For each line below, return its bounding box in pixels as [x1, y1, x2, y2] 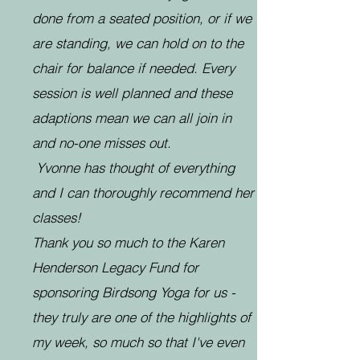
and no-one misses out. [32, 134, 171, 151]
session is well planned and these [32, 84, 232, 101]
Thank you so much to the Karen [32, 234, 224, 251]
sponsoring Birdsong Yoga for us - [32, 284, 235, 301]
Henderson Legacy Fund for [32, 259, 198, 276]
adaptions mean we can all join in [32, 109, 231, 126]
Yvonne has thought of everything [32, 159, 235, 176]
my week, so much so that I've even [32, 333, 244, 350]
